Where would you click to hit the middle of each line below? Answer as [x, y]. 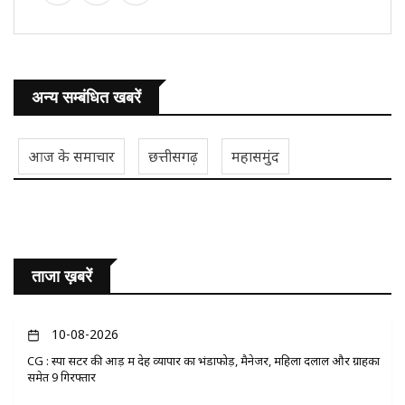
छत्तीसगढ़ [173, 157]
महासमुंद [255, 157]
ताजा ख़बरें [62, 277]
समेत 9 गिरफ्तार [61, 377]
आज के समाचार [71, 157]
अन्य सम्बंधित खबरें [86, 98]
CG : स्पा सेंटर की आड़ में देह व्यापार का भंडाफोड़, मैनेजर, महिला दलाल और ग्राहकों [203, 361]
